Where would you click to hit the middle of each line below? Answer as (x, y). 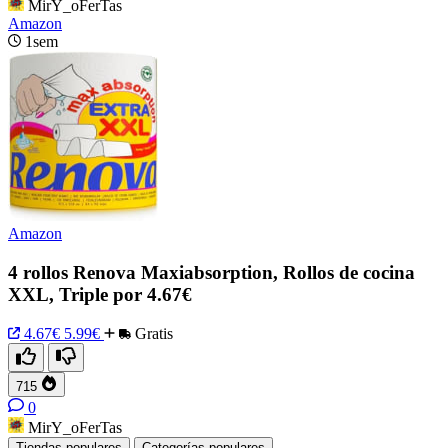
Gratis (152, 333)
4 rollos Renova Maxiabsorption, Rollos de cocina (211, 273)
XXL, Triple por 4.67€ (100, 295)
